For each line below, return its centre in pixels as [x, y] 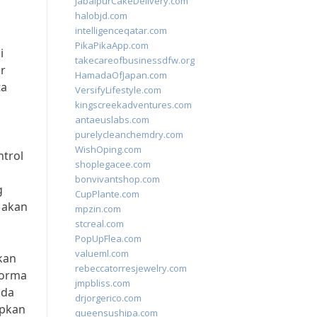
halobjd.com [101, 16]
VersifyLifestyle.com [118, 90]
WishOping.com [108, 149]
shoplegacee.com [113, 164]
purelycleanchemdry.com [129, 134]
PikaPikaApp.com [112, 45]
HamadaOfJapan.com [121, 75]
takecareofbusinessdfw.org [135, 60]
